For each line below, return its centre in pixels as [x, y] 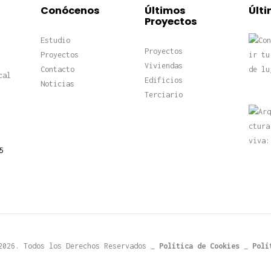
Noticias [58, 83]
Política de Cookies [199, 246]
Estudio [56, 40]
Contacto [58, 69]
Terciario [163, 94]
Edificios [163, 80]
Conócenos [70, 10]
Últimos [165, 10]
